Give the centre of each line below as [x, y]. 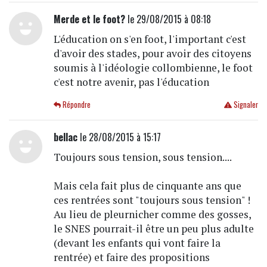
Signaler [245, 104]
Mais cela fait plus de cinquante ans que [147, 185]
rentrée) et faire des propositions [131, 257]
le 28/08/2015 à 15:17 [119, 137]
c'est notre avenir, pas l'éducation [131, 82]
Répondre [76, 104]
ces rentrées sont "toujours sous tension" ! [152, 200]
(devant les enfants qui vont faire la [137, 243]
